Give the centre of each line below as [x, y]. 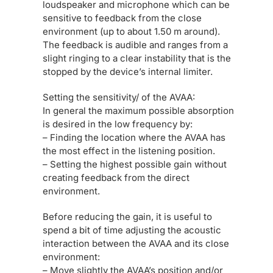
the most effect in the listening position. [129, 151]
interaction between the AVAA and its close [136, 243]
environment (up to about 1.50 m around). [131, 31]
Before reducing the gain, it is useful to [127, 217]
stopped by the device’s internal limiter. [128, 72]
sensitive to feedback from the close [122, 18]
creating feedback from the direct [116, 178]
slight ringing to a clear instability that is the [137, 58]
